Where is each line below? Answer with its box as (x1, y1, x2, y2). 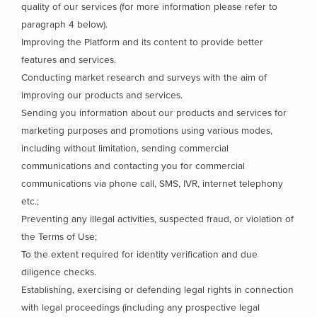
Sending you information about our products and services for (21, 107, 287, 119)
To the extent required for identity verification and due (21, 248, 258, 260)
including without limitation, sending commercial (21, 142, 229, 154)
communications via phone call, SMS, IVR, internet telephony (21, 178, 283, 190)
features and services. (21, 54, 116, 66)
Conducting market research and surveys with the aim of (21, 71, 267, 83)
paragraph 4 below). (21, 18, 108, 30)
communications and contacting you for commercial (21, 160, 245, 172)
